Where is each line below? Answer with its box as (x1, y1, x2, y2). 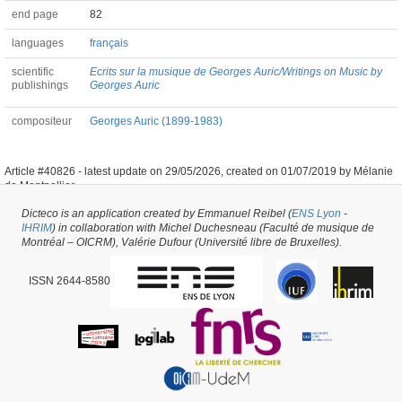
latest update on (84, 165, 162, 178)
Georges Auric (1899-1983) (90, 115, 223, 127)
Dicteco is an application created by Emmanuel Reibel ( (22, 206, 292, 220)
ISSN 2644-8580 (29, 275, 110, 288)
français (90, 37, 128, 49)
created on (226, 165, 278, 178)
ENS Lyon (292, 206, 341, 220)
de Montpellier (4, 179, 74, 192)
